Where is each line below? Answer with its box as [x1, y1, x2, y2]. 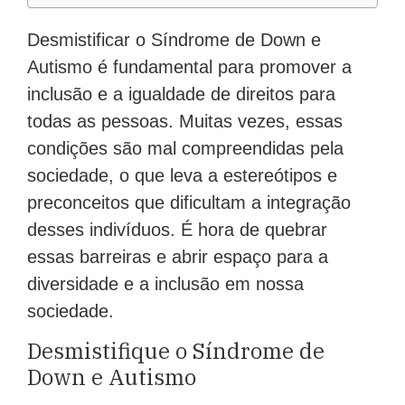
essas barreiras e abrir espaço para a [27, 247, 328, 268]
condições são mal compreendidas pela [27, 138, 344, 159]
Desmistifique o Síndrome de [27, 335, 325, 365]
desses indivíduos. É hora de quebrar [27, 220, 327, 240]
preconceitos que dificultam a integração [27, 193, 351, 213]
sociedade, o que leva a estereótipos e [27, 165, 337, 186]
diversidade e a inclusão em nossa [27, 274, 304, 295]
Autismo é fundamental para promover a [27, 57, 352, 78]
